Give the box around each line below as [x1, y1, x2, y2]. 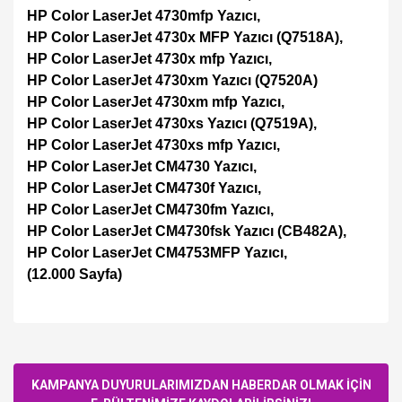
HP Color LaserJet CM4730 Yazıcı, [27, 159, 257, 174]
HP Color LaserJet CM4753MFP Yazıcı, [27, 245, 287, 260]
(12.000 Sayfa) [27, 267, 122, 282]
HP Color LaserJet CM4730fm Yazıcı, [27, 202, 274, 217]
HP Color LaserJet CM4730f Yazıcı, [27, 180, 261, 196]
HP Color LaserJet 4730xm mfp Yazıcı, [27, 94, 284, 109]
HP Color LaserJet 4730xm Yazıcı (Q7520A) [27, 73, 318, 88]
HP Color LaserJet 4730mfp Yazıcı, [27, 8, 260, 23]
